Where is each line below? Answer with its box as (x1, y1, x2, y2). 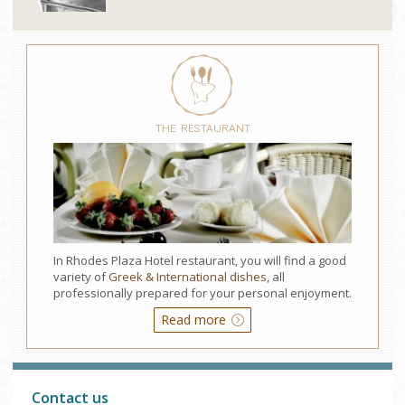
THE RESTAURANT (155, 118, 250, 135)
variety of (52, 268, 108, 285)
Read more (161, 311, 230, 328)
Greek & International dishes (108, 268, 267, 285)
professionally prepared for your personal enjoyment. (52, 285, 352, 301)
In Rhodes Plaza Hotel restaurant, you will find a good (52, 252, 346, 268)
